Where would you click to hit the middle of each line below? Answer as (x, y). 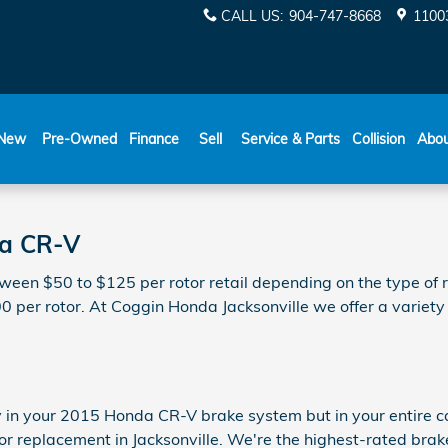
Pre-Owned (79, 139)
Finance (154, 139)
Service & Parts (290, 139)
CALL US (250, 16)
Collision (378, 139)
